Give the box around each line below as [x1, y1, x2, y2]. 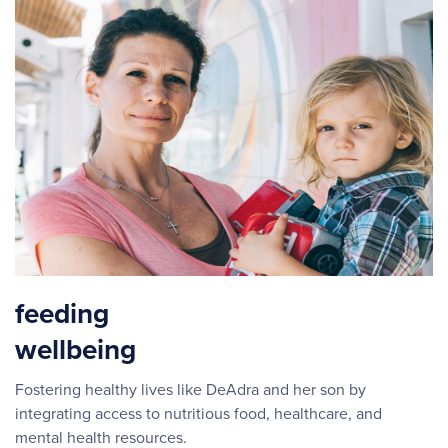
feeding [15, 293, 109, 335]
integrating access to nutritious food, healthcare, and [15, 402, 382, 426]
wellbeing [15, 329, 136, 371]
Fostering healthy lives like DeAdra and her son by [15, 378, 366, 402]
